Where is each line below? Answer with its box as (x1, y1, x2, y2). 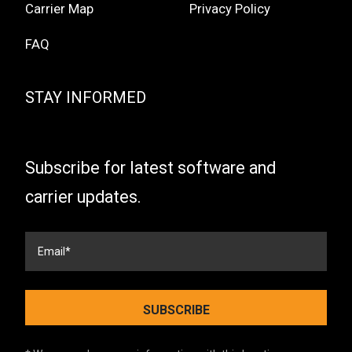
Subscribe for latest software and (25, 157, 276, 178)
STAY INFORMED (25, 87, 146, 107)
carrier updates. (25, 186, 141, 207)
